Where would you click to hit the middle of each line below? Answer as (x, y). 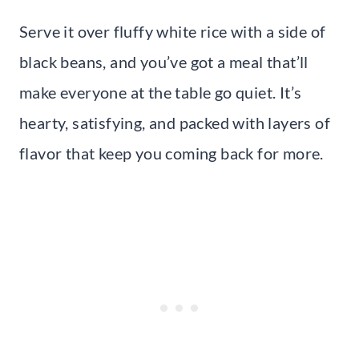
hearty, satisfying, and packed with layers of (175, 122)
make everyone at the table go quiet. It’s (161, 92)
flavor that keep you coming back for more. (171, 153)
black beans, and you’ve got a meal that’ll (164, 61)
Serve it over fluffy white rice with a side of (173, 31)
